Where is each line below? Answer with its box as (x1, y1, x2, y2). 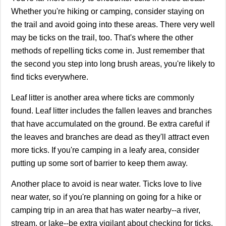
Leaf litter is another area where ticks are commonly (11, 93, 194, 102)
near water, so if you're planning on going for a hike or (11, 192, 201, 201)
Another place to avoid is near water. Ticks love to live (11, 179, 202, 188)
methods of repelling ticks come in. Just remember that (11, 46, 204, 55)
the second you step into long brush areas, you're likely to (11, 59, 215, 68)
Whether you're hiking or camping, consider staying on (11, 7, 204, 16)
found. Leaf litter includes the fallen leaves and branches (11, 106, 212, 115)
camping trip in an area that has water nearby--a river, (11, 205, 200, 214)
